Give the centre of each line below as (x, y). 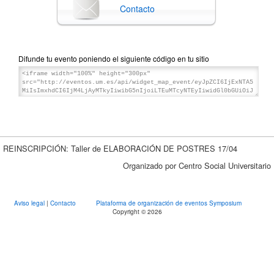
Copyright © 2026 (137, 211)
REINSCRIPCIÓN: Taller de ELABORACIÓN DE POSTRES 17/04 (120, 148)
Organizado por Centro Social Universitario (197, 165)
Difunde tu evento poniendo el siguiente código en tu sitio (114, 58)
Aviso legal (30, 203)
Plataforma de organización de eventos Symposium (169, 203)
